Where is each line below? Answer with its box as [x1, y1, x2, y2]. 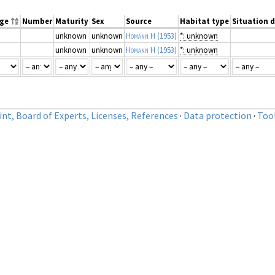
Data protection [184, 109, 252, 122]
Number [22, 16, 52, 26]
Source [126, 16, 152, 26]
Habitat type [180, 16, 229, 26]
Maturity [55, 16, 88, 26]
